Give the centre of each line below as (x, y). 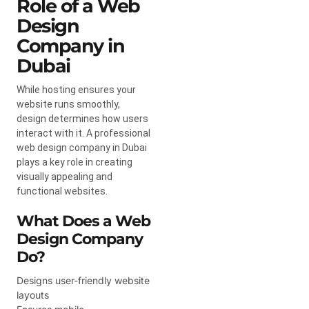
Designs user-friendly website (83, 280)
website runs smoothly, (68, 104)
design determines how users (82, 118)
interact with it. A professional (83, 133)
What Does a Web (83, 221)
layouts (33, 295)
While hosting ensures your (76, 89)
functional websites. (62, 191)
